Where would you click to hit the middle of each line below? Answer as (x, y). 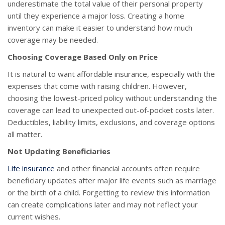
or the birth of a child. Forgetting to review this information (109, 193)
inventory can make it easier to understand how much (100, 28)
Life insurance (31, 168)
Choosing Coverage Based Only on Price (83, 57)
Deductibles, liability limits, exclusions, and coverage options (111, 122)
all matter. (25, 134)
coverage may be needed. (53, 40)
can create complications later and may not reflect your (103, 205)
